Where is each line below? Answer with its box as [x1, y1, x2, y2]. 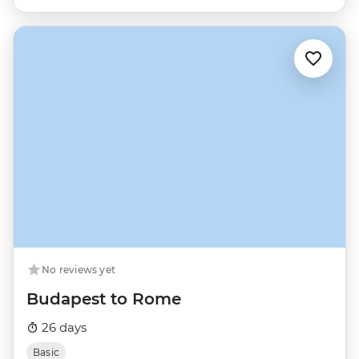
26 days [38, 320, 87, 336]
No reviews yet [42, 264, 116, 276]
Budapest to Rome [26, 289, 181, 309]
